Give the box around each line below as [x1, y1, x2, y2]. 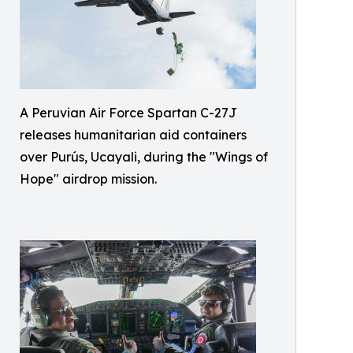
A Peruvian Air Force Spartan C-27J [20, 105, 237, 121]
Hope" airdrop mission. [20, 171, 157, 188]
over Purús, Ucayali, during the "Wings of [20, 149, 268, 165]
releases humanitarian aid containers [20, 127, 247, 143]
